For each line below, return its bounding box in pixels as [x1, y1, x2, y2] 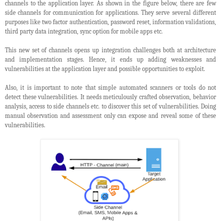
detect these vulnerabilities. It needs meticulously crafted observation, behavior [5, 93, 216, 101]
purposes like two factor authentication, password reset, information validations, [5, 18, 216, 26]
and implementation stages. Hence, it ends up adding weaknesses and [5, 56, 216, 64]
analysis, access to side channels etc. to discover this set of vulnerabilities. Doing [5, 103, 216, 110]
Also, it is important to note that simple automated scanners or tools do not [5, 84, 216, 92]
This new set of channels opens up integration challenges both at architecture [5, 46, 216, 54]
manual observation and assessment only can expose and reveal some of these [5, 112, 216, 120]
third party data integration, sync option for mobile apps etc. [5, 28, 163, 36]
